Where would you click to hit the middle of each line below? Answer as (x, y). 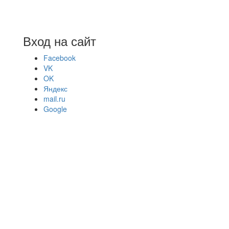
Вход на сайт (60, 41)
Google (55, 109)
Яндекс (55, 88)
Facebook (60, 58)
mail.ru (54, 99)
